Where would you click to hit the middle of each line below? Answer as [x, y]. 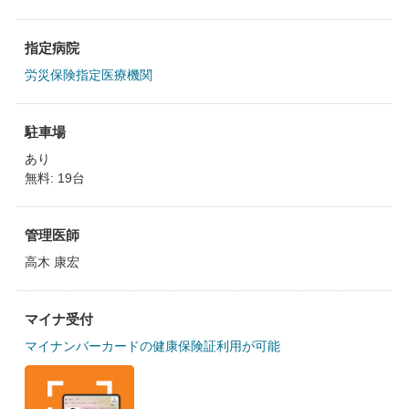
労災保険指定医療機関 [88, 75]
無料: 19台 [54, 178]
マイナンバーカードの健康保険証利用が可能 [152, 346]
